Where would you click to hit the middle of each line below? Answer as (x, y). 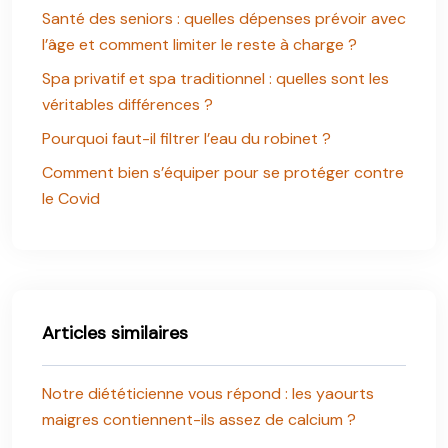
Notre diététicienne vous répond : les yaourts (208, 393)
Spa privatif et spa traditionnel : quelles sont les (215, 78)
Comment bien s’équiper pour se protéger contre (223, 172)
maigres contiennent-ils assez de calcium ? (199, 419)
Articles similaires (115, 333)
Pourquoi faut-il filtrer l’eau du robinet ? (186, 138)
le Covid (71, 198)
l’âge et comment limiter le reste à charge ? (199, 44)
